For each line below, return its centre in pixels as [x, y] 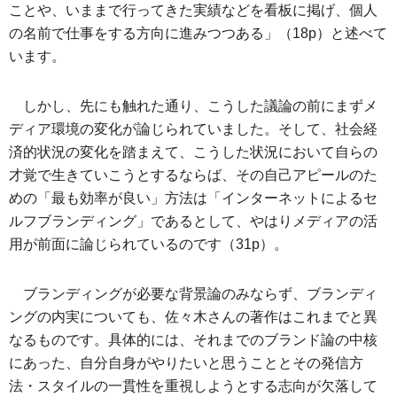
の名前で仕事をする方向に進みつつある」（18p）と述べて [198, 33]
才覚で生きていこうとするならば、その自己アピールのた [193, 175]
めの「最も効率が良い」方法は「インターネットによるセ [193, 198]
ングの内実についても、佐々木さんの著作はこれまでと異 [193, 316]
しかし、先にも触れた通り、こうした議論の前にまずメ [200, 105]
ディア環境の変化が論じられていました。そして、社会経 [193, 128]
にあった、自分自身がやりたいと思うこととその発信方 [186, 362]
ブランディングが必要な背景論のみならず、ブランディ [200, 293]
